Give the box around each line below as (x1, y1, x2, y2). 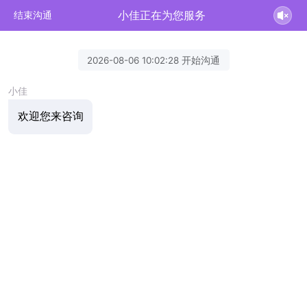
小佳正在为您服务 (118, 8, 206, 22)
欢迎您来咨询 (17, 110, 84, 123)
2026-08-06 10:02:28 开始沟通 (87, 54, 220, 66)
